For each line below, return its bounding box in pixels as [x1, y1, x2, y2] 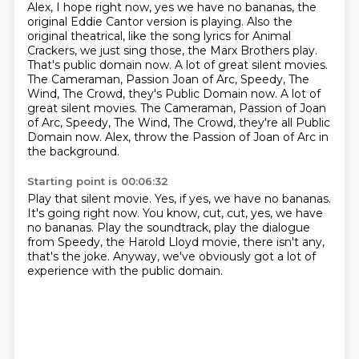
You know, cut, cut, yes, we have [142, 206, 323, 220]
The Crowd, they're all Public [172, 115, 330, 130]
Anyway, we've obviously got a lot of [112, 249, 316, 264]
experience [26, 264, 92, 278]
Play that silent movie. [26, 192, 155, 206]
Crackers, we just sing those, [26, 43, 188, 58]
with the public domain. [91, 264, 223, 278]
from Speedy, [26, 235, 106, 249]
